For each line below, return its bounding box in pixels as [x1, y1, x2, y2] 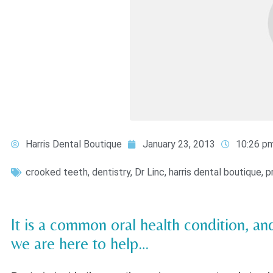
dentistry [92, 166, 130, 178]
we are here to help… [11, 234, 149, 253]
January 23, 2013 [143, 138, 215, 150]
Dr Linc [135, 166, 165, 178]
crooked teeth [26, 166, 88, 178]
